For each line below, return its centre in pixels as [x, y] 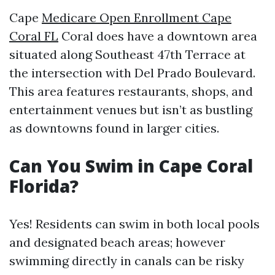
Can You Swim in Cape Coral [131, 166]
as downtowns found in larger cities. [114, 128]
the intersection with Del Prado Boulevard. [132, 73]
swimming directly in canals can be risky [127, 261]
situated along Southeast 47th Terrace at [127, 54]
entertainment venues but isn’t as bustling [131, 110]
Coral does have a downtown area [158, 36]
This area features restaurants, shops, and [131, 91]
